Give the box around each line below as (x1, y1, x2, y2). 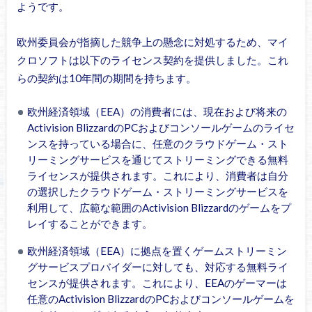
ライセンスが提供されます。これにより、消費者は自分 (27, 169, 289, 182)
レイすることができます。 (27, 217, 153, 231)
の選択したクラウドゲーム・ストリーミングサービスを (27, 185, 289, 198)
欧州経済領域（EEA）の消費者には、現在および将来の (27, 105, 288, 118)
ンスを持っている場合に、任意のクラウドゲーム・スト (27, 137, 289, 150)
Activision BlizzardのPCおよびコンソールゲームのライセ (27, 121, 295, 134)
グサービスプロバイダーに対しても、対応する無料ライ (27, 260, 289, 273)
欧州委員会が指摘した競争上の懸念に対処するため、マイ (16, 35, 288, 48)
